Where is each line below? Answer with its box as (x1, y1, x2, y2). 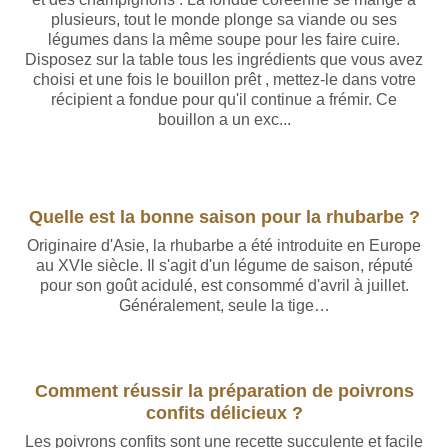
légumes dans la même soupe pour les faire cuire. (48, 31, 400, 48)
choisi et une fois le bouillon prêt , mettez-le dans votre (32, 71, 416, 88)
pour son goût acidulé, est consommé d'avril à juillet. (39, 277, 409, 294)
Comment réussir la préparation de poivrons (34, 380, 414, 401)
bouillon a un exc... (157, 111, 291, 128)
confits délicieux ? (145, 402, 303, 423)
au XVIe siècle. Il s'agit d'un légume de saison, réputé (35, 257, 413, 274)
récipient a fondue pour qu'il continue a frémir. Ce (51, 91, 397, 108)
